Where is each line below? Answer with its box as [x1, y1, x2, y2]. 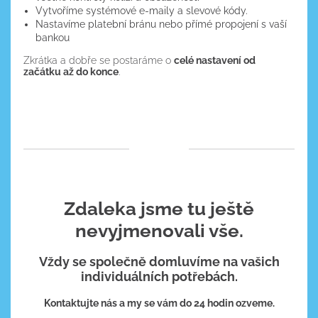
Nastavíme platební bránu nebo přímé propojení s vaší [35, 18, 287, 30]
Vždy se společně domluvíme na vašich [38, 254, 280, 270]
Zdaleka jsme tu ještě [64, 197, 254, 220]
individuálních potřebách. [80, 269, 238, 285]
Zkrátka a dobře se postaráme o [23, 54, 174, 66]
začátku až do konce [23, 65, 119, 77]
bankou [35, 31, 70, 43]
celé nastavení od [173, 54, 256, 66]
